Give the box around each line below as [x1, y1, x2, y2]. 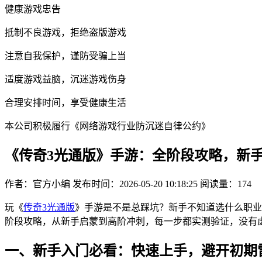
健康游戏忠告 [5, 4, 61, 14]
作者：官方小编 [5, 178, 70, 189]
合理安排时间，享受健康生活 [5, 98, 126, 108]
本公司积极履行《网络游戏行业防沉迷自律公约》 [5, 121, 211, 131]
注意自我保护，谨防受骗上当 [5, 51, 126, 61]
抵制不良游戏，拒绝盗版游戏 [5, 27, 126, 37]
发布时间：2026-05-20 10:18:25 [73, 178, 198, 189]
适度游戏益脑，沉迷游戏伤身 [5, 74, 126, 84]
